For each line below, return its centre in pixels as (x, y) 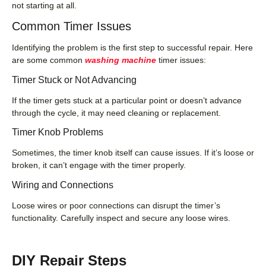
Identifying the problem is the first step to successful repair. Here (132, 48)
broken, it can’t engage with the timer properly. (99, 165)
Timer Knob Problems (58, 132)
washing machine (121, 60)
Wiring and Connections (63, 185)
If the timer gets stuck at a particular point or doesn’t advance (127, 100)
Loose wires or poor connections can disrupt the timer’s (116, 205)
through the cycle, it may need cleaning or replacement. (116, 113)
